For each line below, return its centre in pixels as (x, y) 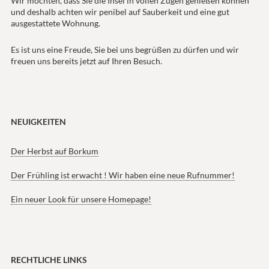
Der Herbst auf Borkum (54, 151)
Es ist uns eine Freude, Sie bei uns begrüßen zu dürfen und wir (125, 50)
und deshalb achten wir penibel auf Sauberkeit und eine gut (120, 12)
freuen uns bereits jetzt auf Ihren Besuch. (86, 61)
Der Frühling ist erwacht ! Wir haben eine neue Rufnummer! (122, 175)
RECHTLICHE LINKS (49, 260)
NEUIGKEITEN (38, 122)
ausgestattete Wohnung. (55, 23)
